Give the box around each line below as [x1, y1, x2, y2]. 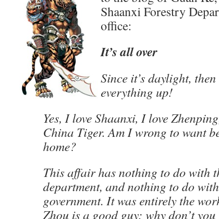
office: [101, 17, 131, 34]
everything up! [101, 84, 173, 100]
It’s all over [101, 43, 157, 60]
